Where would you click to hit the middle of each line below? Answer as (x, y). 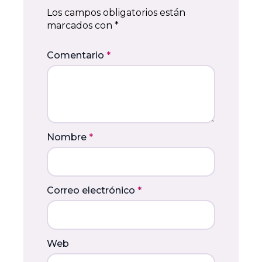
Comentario (75, 55)
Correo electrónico (91, 190)
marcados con (81, 25)
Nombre (67, 137)
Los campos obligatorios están (116, 13)
